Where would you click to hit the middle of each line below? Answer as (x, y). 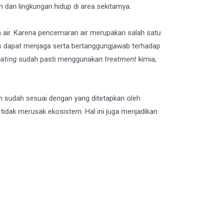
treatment (121, 59)
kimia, (147, 59)
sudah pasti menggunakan (61, 59)
